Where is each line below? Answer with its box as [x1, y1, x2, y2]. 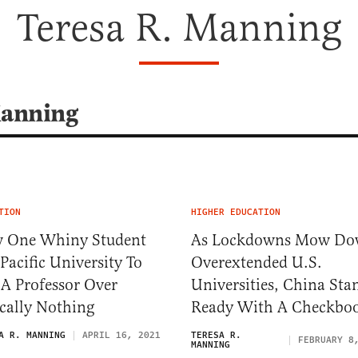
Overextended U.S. [191, 253, 322, 272]
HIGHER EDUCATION [191, 205, 280, 219]
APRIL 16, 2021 [82, 328, 161, 342]
